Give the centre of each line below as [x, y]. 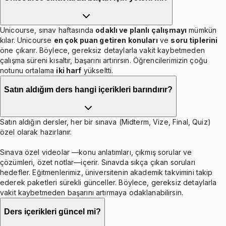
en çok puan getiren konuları [106, 40]
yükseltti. [97, 71]
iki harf [69, 71]
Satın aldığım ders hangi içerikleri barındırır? [88, 89]
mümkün [203, 30]
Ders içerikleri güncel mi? [52, 212]
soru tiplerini [194, 40]
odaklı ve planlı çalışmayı [141, 30]
